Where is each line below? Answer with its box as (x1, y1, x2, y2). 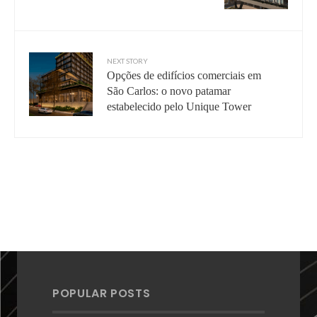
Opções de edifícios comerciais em (107, 69, 261, 81)
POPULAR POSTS (52, 284, 151, 301)
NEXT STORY (107, 56, 148, 65)
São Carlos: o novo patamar (107, 84, 231, 97)
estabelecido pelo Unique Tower (107, 100, 251, 113)
